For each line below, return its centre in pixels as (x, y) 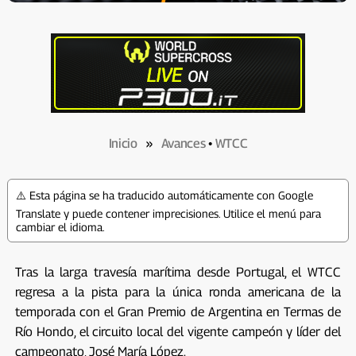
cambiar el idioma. (60, 226)
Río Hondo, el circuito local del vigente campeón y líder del (178, 331)
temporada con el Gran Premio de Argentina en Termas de (178, 311)
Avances (183, 143)
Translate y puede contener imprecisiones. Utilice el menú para (168, 213)
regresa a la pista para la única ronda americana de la (178, 292)
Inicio (123, 143)
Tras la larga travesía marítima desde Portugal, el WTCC (178, 272)
